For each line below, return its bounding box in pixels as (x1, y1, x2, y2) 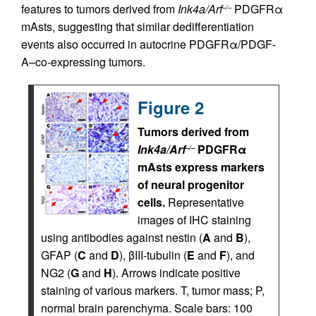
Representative (168, 194, 244, 210)
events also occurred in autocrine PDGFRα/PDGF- (21, 36, 276, 52)
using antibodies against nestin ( (41, 229, 202, 245)
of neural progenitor (138, 176, 244, 193)
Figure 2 (138, 95, 204, 119)
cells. (138, 194, 168, 210)
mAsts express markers (138, 159, 265, 175)
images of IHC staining (138, 212, 251, 228)
